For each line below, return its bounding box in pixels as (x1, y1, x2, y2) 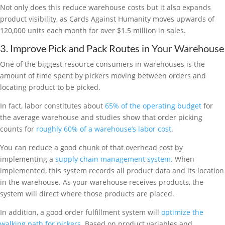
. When (171, 154, 194, 164)
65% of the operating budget (103, 101, 201, 110)
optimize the (161, 207, 203, 217)
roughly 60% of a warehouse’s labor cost (34, 124, 171, 134)
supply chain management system (55, 154, 171, 164)
